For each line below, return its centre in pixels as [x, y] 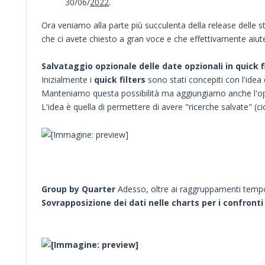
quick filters [120, 79]
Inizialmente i [68, 79]
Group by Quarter [80, 189]
